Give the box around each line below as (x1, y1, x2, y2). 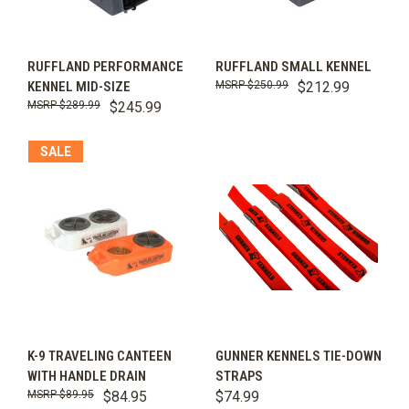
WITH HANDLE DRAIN (27, 367, 146, 384)
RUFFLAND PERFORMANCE (27, 58, 184, 76)
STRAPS (215, 367, 263, 384)
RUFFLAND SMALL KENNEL (215, 58, 372, 76)
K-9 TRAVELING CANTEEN (27, 347, 172, 364)
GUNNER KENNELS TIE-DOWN (215, 347, 382, 364)
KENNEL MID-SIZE (27, 79, 131, 96)
